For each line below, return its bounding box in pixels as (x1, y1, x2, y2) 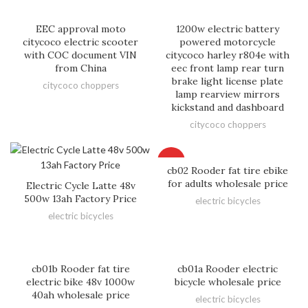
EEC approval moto (35, 23, 126, 35)
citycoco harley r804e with (166, 49, 289, 61)
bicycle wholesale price (174, 276, 281, 288)
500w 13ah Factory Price (24, 192, 137, 205)
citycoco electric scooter (23, 36, 138, 48)
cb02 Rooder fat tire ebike (167, 164, 288, 177)
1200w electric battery (176, 23, 279, 35)
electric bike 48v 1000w (26, 276, 135, 288)
